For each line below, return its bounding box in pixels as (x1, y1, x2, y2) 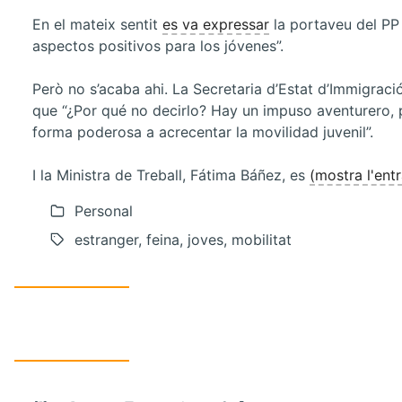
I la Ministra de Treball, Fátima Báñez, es (32, 166, 310, 185)
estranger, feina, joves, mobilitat (74, 231, 292, 249)
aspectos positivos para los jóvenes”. (32, 37, 284, 56)
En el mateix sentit (32, 15, 162, 34)
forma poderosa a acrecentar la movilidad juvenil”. (32, 123, 373, 142)
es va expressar (162, 15, 269, 34)
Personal (74, 202, 133, 221)
